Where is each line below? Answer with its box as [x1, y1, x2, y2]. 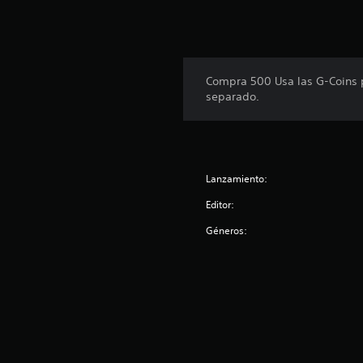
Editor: [206, 197, 235, 211]
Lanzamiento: [206, 171, 268, 186]
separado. [206, 88, 260, 104]
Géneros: [206, 223, 248, 237]
